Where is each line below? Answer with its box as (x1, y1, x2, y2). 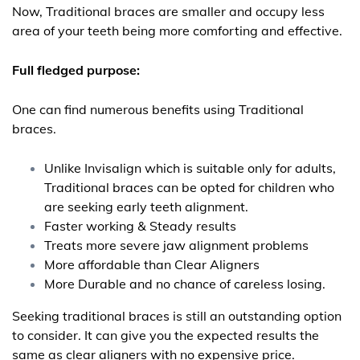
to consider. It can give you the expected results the (12, 327, 319, 344)
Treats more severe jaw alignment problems (44, 237, 309, 254)
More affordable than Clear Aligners (44, 256, 260, 273)
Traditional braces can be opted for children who (44, 179, 334, 196)
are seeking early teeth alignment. (44, 198, 248, 215)
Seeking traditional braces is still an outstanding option (12, 308, 342, 325)
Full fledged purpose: (12, 62, 140, 79)
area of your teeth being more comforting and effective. (12, 22, 342, 39)
